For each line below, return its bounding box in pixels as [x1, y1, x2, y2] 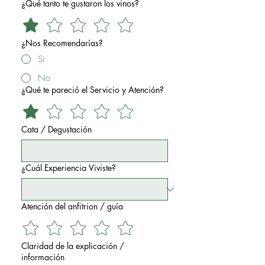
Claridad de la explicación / [21, 240, 124, 251]
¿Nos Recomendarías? [21, 37, 103, 49]
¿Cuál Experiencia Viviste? [21, 162, 116, 173]
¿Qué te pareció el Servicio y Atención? [21, 84, 164, 95]
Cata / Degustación [21, 124, 92, 135]
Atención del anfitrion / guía [21, 201, 123, 212]
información [21, 251, 64, 263]
